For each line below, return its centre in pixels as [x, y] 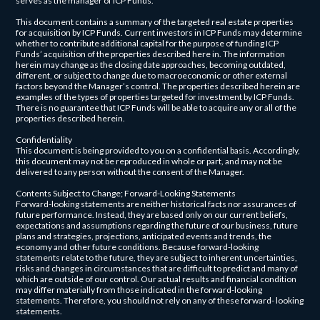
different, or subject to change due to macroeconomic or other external [152, 75]
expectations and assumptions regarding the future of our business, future [157, 225]
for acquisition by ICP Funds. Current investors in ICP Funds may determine [159, 32]
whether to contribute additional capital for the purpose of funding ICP [147, 43]
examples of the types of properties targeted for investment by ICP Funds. [155, 96]
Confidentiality [44, 139]
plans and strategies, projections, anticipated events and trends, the [144, 236]
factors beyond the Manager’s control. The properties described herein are [158, 86]
